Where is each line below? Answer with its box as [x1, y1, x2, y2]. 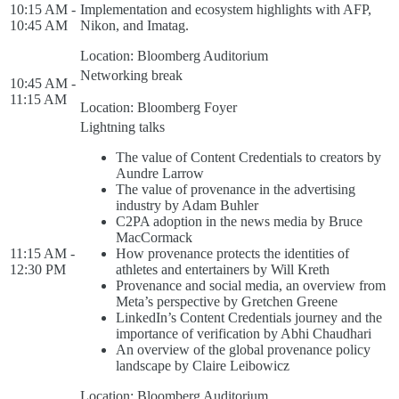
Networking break [80, 68, 183, 83]
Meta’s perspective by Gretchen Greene [116, 294, 338, 309]
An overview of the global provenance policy [116, 342, 370, 357]
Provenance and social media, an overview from [116, 278, 386, 293]
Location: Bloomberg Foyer [80, 100, 237, 115]
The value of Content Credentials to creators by [116, 150, 381, 165]
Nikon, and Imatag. [80, 18, 189, 33]
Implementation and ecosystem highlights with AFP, [80, 2, 371, 17]
